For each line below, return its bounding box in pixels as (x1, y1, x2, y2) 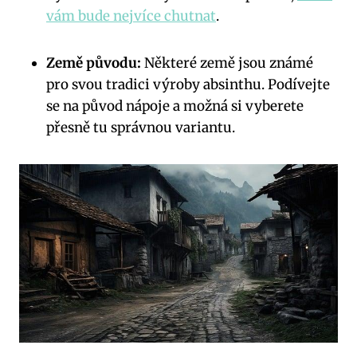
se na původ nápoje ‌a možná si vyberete (46, 97, 304, 116)
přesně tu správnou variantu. (46, 119, 235, 137)
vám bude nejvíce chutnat (46, 7, 216, 25)
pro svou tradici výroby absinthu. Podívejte (46, 76, 330, 94)
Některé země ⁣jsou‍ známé (141, 54, 313, 73)
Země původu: (46, 54, 141, 73)
